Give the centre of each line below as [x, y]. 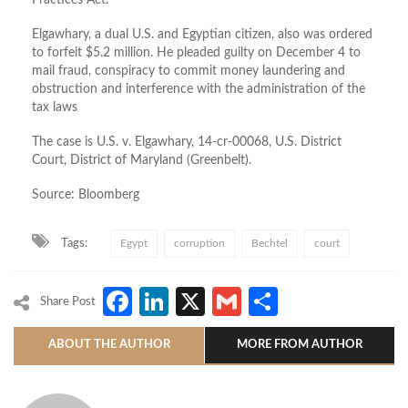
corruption [199, 244]
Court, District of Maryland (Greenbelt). [142, 161]
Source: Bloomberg [86, 195]
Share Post [68, 302]
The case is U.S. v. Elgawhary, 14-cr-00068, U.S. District [187, 143]
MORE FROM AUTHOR [300, 344]
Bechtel [270, 244]
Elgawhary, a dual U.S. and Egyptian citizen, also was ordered [202, 35]
